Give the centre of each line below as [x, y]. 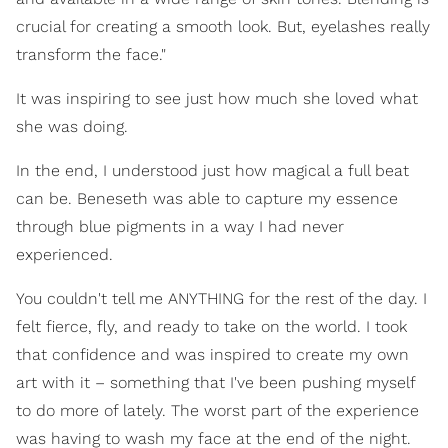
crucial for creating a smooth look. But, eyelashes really [223, 27]
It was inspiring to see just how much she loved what [217, 99]
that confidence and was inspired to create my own [212, 355]
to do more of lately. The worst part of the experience [217, 411]
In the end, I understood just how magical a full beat [212, 171]
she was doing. [72, 127]
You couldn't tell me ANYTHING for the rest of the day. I [221, 299]
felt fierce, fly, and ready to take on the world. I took [211, 327]
